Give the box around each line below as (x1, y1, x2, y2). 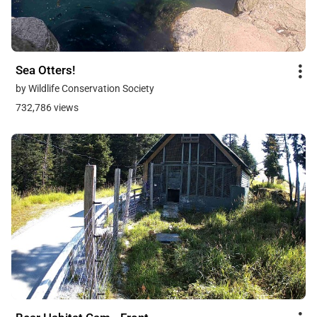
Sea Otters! (16, 62, 76, 77)
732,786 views (16, 102, 79, 114)
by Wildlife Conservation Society (16, 83, 154, 95)
